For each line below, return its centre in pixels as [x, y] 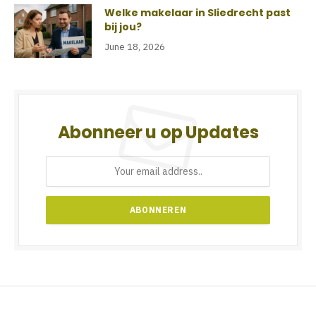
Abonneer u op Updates [158, 133]
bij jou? [123, 27]
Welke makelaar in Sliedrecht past [197, 13]
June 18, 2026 [135, 47]
